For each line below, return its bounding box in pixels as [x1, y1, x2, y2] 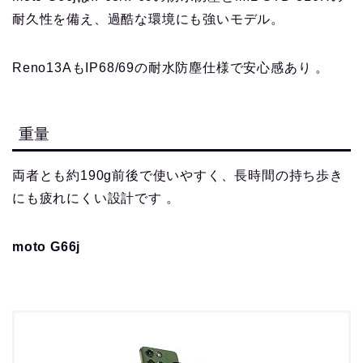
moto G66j [12, 240, 81, 254]
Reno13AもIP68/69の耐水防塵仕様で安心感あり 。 [12, 60, 329, 75]
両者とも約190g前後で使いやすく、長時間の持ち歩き [12, 169, 344, 183]
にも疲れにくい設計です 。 [12, 191, 180, 206]
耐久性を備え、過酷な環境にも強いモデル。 [12, 11, 284, 26]
